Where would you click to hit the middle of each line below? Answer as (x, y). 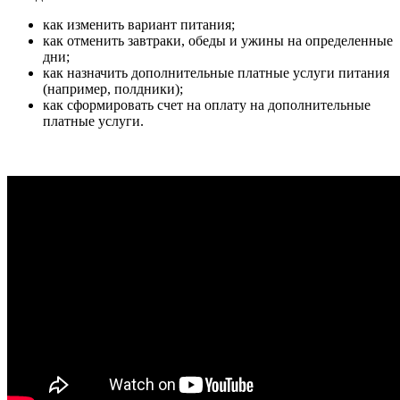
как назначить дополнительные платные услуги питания (216, 73)
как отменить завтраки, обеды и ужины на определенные (218, 41)
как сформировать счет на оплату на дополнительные (207, 105)
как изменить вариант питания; (139, 25)
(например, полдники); (113, 89)
